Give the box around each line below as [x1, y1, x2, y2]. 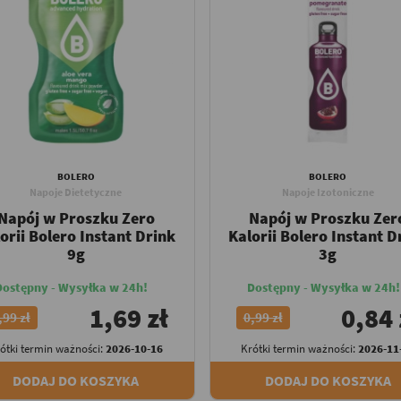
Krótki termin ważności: [240, 341, 358, 357]
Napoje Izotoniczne [281, 185, 374, 200]
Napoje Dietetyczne [30, 185, 123, 200]
